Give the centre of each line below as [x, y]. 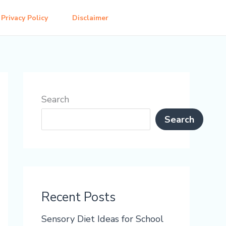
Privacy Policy [24, 18]
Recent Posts [78, 197]
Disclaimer [90, 18]
